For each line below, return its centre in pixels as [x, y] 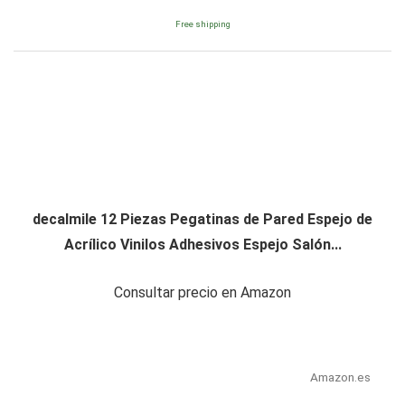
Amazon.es [340, 377]
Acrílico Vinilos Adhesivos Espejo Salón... [202, 244]
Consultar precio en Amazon [202, 292]
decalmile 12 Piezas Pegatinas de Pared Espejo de [202, 219]
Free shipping [202, 24]
